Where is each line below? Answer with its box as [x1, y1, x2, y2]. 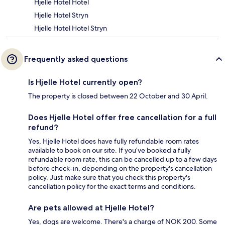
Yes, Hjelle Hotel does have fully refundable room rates [28, 137, 199, 146]
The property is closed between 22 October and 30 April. [28, 91, 208, 101]
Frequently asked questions [24, 54, 128, 64]
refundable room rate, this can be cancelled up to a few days [28, 155, 217, 164]
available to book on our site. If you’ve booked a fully [28, 146, 191, 155]
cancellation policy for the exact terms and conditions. [28, 182, 196, 191]
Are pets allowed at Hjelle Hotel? [28, 203, 154, 213]
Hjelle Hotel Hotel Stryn [34, 24, 107, 33]
